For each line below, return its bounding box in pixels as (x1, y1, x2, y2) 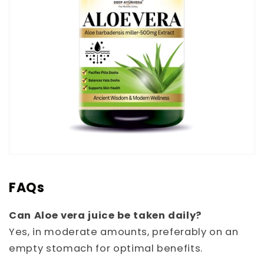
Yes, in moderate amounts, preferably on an (9, 225, 239, 239)
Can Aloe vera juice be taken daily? (9, 208, 202, 222)
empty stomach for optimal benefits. (9, 241, 203, 255)
